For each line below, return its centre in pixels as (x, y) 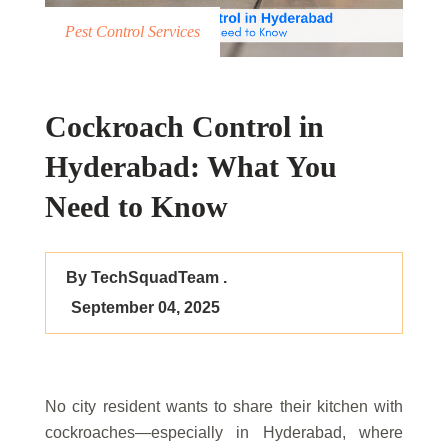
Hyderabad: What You (191, 167)
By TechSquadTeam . (146, 278)
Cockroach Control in (184, 127)
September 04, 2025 (145, 308)
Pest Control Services (132, 32)
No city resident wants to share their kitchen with (224, 407)
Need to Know (136, 207)
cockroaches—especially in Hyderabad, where (224, 433)
